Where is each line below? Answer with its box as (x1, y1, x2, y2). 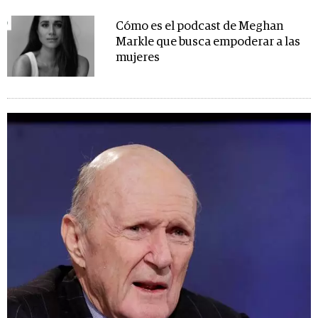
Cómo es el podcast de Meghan (115, 20, 283, 33)
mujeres (115, 51, 160, 64)
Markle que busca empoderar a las (115, 35, 300, 48)
